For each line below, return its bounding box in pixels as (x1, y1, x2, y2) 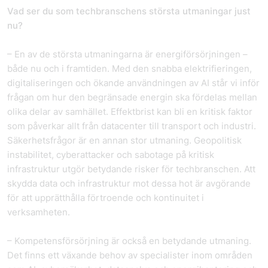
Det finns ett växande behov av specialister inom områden (7, 249, 252, 261)
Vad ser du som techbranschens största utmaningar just (7, 5, 251, 17)
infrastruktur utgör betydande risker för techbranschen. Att (7, 163, 255, 175)
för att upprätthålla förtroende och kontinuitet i (7, 192, 204, 203)
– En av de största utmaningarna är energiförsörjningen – (7, 48, 248, 60)
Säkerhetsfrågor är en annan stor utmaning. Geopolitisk (7, 135, 242, 146)
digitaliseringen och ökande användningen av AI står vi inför (7, 77, 260, 89)
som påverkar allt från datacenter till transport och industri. (7, 120, 256, 132)
